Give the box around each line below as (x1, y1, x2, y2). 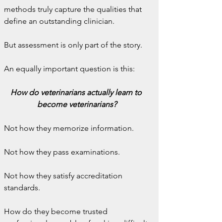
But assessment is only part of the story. (4, 40, 142, 50)
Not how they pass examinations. (4, 147, 120, 157)
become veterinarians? (37, 100, 116, 109)
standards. (4, 183, 40, 192)
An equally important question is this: (4, 64, 135, 73)
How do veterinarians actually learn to (10, 88, 144, 97)
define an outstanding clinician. (4, 16, 114, 26)
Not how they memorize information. (4, 123, 134, 133)
